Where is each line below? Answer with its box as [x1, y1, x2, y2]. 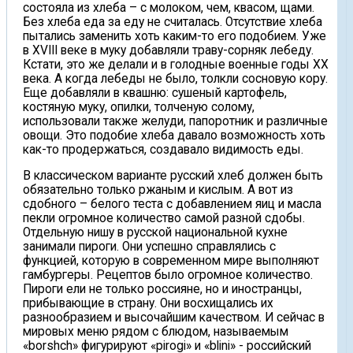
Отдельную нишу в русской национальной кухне [23, 225, 288, 240]
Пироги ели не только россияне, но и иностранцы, [23, 282, 302, 297]
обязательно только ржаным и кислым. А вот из [23, 183, 293, 198]
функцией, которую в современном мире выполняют [23, 254, 319, 269]
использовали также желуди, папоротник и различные [23, 113, 328, 128]
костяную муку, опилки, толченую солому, [23, 99, 255, 114]
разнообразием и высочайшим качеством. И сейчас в [23, 310, 325, 325]
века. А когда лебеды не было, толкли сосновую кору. [23, 71, 328, 86]
